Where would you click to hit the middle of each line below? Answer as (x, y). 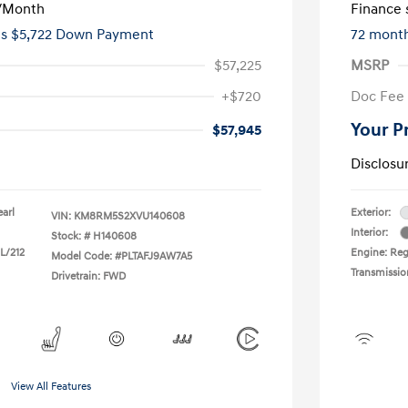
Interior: (369, 232)
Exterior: (371, 212)
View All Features (51, 386)
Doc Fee (377, 96)
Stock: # (71, 236)
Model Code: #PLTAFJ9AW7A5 (122, 256)
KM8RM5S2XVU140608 (129, 216)
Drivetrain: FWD (88, 276)
